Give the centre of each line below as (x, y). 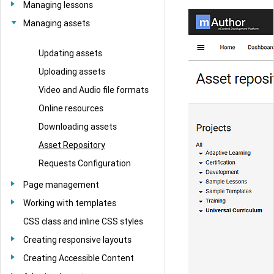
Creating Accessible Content (79, 258)
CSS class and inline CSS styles (83, 221)
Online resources (71, 108)
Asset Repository (72, 145)
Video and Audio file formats (94, 90)
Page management (61, 184)
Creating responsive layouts (77, 239)
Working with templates (70, 203)
